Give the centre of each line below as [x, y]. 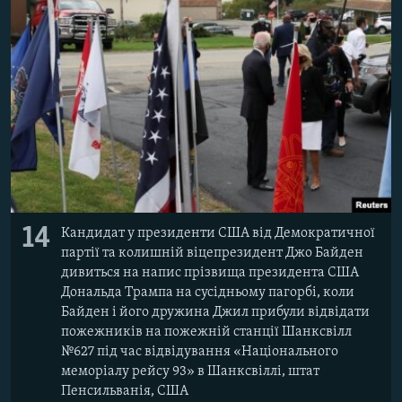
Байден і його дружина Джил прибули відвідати [215, 313]
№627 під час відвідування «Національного [200, 352]
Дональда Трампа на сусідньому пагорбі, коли [208, 293]
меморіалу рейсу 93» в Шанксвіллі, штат [190, 372]
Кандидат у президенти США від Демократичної [218, 234]
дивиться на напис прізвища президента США [210, 273]
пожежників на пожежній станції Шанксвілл [206, 332]
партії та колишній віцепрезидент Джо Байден [212, 253]
